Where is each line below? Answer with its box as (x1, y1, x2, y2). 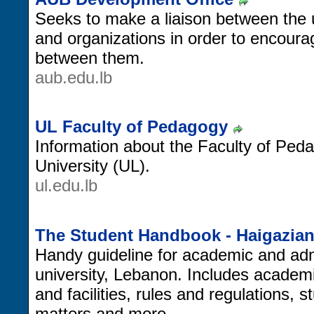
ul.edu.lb (35, 176, 97, 196)
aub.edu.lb (35, 67, 112, 87)
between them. (35, 48, 144, 67)
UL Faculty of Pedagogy (35, 117, 228, 137)
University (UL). (35, 156, 150, 176)
